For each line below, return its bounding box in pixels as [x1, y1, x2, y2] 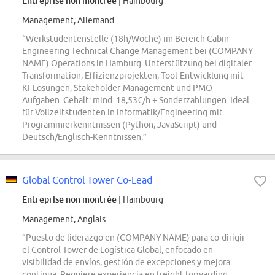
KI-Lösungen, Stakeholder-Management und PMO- [22, 83, 215, 93]
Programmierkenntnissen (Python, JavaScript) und [22, 120, 217, 130]
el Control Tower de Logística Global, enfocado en [22, 245, 213, 255]
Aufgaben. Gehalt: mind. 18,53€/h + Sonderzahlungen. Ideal [22, 95, 249, 106]
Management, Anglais [22, 214, 106, 225]
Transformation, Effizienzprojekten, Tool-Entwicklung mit [22, 71, 244, 81]
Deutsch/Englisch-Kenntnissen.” [22, 132, 147, 142]
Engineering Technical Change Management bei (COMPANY [22, 46, 253, 56]
